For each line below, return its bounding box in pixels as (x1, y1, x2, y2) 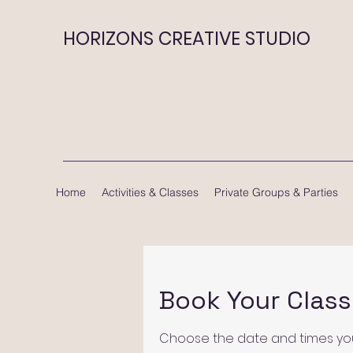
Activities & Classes (102, 184, 199, 199)
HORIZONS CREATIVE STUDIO (63, 26, 310, 51)
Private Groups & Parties (214, 184, 338, 199)
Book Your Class (159, 284, 351, 316)
